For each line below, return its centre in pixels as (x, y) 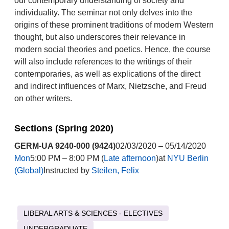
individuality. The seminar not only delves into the (103, 13)
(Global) (29, 170)
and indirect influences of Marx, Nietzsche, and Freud (110, 86)
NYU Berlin (188, 158)
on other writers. (43, 98)
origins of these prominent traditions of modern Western (114, 25)
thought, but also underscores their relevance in (100, 37)
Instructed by (67, 170)
